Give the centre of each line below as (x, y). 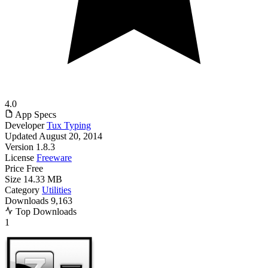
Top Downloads (45, 211)
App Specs (35, 114)
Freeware (54, 157)
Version (19, 147)
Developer (25, 125)
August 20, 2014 (71, 136)
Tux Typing (69, 125)
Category (22, 190)
